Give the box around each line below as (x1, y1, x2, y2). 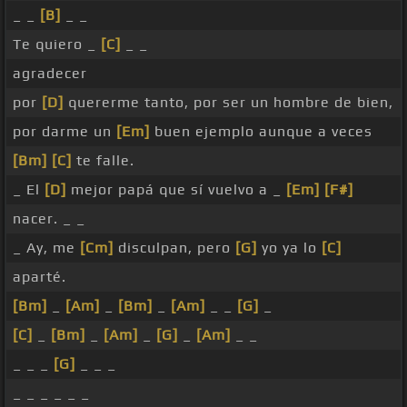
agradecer (13, 65, 87, 83)
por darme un (13, 123, 116, 141)
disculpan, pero (114, 239, 235, 257)
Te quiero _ (13, 35, 101, 54)
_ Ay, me (13, 239, 80, 257)
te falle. (72, 152, 134, 170)
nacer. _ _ (13, 210, 85, 228)
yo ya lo (257, 239, 322, 257)
